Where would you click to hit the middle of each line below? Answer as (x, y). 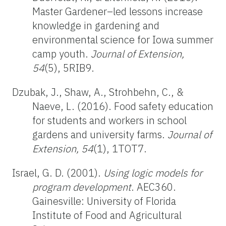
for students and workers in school (109, 121)
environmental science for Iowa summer (123, 40)
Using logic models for (153, 173)
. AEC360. (154, 187)
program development (82, 187)
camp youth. (62, 54)
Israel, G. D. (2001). (58, 173)
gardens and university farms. (100, 135)
